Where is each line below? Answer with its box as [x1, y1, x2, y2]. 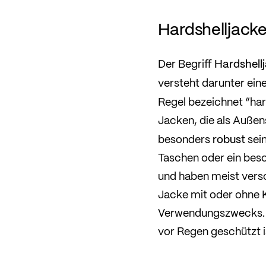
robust [212, 129, 245, 147]
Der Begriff [157, 55, 214, 72]
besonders [157, 130, 213, 147]
